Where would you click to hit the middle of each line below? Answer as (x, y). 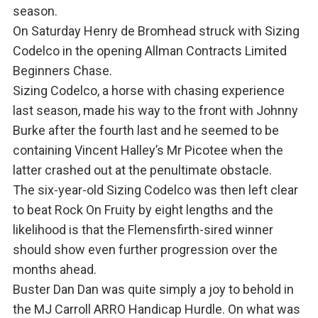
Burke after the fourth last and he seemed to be (146, 131)
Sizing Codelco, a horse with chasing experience (148, 91)
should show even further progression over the (145, 250)
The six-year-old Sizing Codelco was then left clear (155, 190)
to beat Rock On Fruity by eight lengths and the (143, 210)
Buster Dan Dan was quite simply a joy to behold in (153, 290)
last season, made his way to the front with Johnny (155, 111)
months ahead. (54, 270)
